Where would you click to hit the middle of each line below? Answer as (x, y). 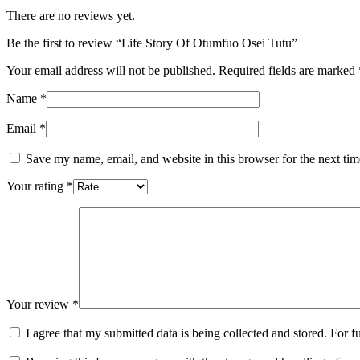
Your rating (37, 186)
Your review (39, 305)
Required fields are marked (288, 71)
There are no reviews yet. (71, 16)
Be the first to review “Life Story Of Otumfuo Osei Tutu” (152, 43)
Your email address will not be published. (111, 71)
